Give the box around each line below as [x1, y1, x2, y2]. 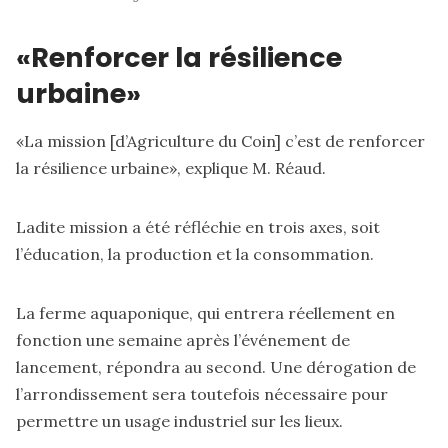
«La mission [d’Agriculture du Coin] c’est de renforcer [16, 131, 425, 152]
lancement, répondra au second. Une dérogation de [16, 357, 416, 378]
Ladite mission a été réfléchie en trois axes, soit [16, 217, 380, 238]
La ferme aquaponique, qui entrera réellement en [16, 303, 395, 324]
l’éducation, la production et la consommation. [16, 244, 374, 265]
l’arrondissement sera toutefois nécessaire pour [16, 384, 388, 405]
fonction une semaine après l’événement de [16, 330, 350, 351]
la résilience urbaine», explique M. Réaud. [16, 158, 326, 179]
